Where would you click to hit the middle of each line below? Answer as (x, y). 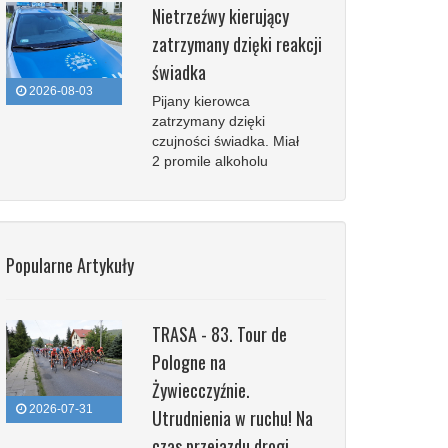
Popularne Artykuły (70, 265)
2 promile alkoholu (209, 161)
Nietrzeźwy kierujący (220, 16)
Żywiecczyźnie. (200, 390)
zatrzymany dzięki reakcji (236, 44)
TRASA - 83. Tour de (219, 334)
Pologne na (188, 362)
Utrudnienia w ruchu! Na (232, 418)
